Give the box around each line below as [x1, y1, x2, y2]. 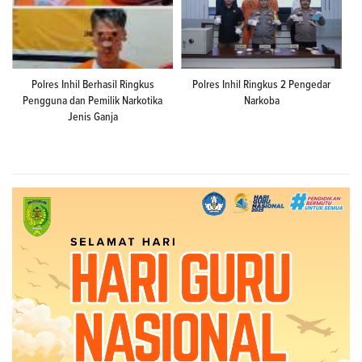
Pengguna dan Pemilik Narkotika [23, 95, 162, 107]
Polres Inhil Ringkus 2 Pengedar [192, 78, 330, 90]
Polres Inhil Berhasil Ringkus [31, 78, 154, 90]
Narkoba [243, 95, 280, 107]
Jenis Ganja [67, 111, 118, 123]
